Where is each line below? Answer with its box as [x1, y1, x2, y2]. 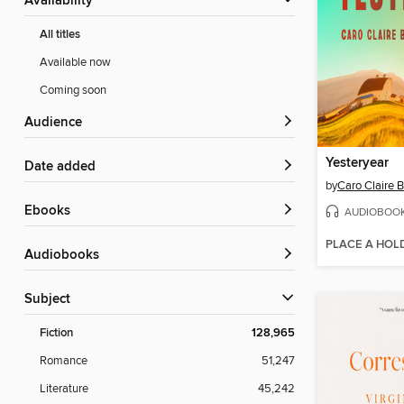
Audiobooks [33, 247, 99, 264]
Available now [40, 55, 111, 70]
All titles [40, 27, 80, 43]
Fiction [40, 326, 73, 342]
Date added [34, 159, 96, 176]
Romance [40, 353, 87, 369]
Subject [32, 291, 70, 308]
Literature [40, 381, 88, 397]
